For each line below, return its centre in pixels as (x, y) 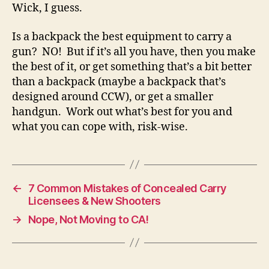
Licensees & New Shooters (94, 201)
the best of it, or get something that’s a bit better (132, 67)
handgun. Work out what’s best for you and (122, 112)
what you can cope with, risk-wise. (100, 127)
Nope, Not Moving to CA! (88, 219)
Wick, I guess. (47, 8)
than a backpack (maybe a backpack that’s (119, 82)
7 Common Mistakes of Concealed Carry (127, 188)
